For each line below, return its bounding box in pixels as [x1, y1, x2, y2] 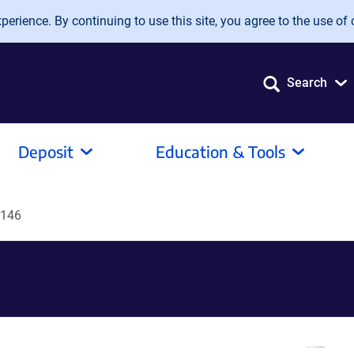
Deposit [18, 141, 73, 161]
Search [287, 75, 327, 90]
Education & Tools [156, 141, 285, 161]
